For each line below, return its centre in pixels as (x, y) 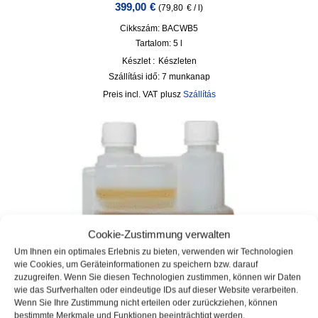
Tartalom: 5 (158, 43)
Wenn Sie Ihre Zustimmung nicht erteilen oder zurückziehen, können (146, 303)
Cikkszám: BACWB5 (159, 28)
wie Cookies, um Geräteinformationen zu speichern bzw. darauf (136, 264)
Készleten (177, 61)
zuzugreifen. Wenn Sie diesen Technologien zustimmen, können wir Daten (158, 277)
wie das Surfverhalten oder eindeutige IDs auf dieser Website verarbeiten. (156, 290)
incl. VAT (141, 94)
